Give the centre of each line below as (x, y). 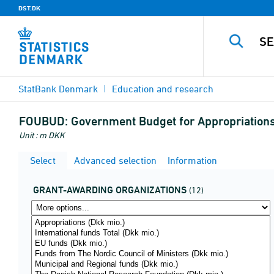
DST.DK (29, 8)
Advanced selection (114, 160)
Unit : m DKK (42, 135)
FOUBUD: (43, 121)
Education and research (163, 89)
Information (191, 160)
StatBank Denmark (58, 89)
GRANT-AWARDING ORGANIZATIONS (110, 190)
